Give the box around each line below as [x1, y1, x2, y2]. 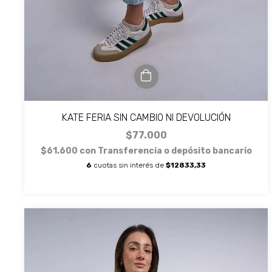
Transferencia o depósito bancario [97, 146, 252, 157]
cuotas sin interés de [92, 161, 166, 170]
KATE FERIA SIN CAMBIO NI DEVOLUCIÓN [61, 112, 231, 124]
